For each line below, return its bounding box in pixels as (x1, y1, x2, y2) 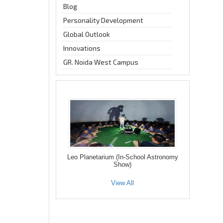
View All (111, 179, 134, 187)
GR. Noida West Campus (63, 58, 138, 66)
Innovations (63, 44, 101, 52)
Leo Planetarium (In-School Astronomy (67, 153, 178, 161)
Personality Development (63, 16, 143, 24)
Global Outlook (63, 30, 110, 38)
